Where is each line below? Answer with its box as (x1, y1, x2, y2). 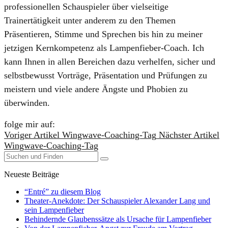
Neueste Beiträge (4, 169, 59, 179)
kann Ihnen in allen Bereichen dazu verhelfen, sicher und (4, 56, 215, 67)
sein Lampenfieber (24, 205, 84, 214)
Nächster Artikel (159, 129, 219, 140)
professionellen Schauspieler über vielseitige (4, 1, 168, 12)
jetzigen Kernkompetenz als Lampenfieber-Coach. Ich (4, 42, 204, 53)
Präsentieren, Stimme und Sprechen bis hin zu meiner (4, 28, 203, 39)
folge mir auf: (4, 119, 55, 129)
